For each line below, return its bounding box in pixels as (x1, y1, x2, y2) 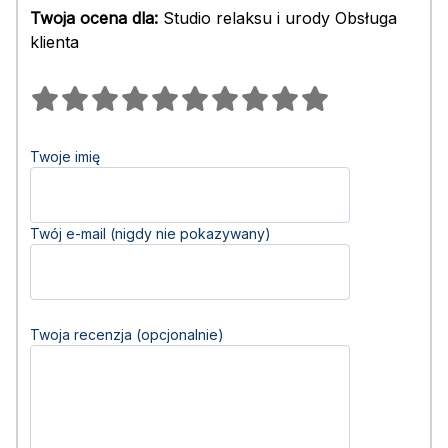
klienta (30, 32, 79, 52)
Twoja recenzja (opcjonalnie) (30, 326, 224, 343)
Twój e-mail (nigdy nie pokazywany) (30, 225, 271, 242)
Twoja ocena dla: (30, 8, 158, 28)
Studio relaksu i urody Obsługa (158, 8, 397, 28)
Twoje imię (30, 148, 100, 165)
